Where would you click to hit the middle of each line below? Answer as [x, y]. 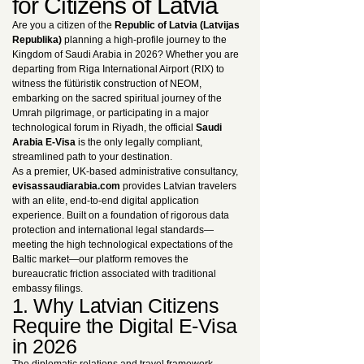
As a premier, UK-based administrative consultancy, [125, 171]
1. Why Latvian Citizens [116, 305]
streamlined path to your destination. [92, 157]
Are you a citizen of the [63, 25]
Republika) [37, 40]
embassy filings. [48, 288]
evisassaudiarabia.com [66, 186]
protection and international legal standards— [113, 230]
